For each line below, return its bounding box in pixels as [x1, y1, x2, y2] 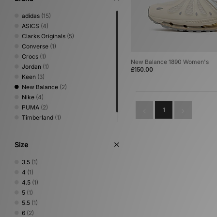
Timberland [22, 114, 53, 121]
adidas [22, 12, 40, 19]
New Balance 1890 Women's [131, 58, 209, 66]
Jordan [22, 63, 41, 70]
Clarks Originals [22, 32, 65, 40]
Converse [22, 43, 48, 50]
